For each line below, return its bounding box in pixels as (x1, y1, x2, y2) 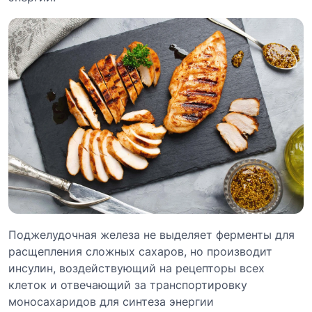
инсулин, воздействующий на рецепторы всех (8, 260, 265, 275)
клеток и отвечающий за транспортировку (8, 277, 247, 292)
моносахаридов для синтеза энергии (8, 294, 214, 309)
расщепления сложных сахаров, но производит (8, 244, 272, 258)
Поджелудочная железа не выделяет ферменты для (8, 227, 295, 242)
